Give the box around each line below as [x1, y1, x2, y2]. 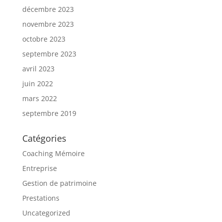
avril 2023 [22, 64, 55, 74]
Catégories [22, 132, 66, 145]
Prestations [22, 193, 59, 203]
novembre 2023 [22, 19, 74, 29]
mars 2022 [22, 94, 57, 104]
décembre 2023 [22, 4, 74, 14]
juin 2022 [22, 79, 53, 89]
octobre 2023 [22, 34, 65, 44]
